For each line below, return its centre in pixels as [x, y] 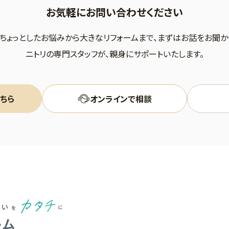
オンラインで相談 [121, 98]
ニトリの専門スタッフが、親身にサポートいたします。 [114, 54]
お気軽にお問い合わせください [114, 12]
